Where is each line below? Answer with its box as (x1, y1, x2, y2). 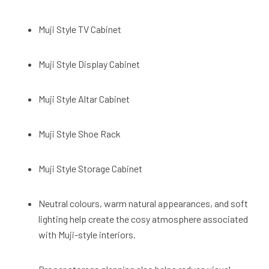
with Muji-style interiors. (38, 229, 138, 241)
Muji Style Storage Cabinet (38, 163, 146, 175)
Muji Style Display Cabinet (38, 58, 144, 70)
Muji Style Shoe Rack (38, 128, 124, 140)
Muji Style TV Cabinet (38, 23, 125, 35)
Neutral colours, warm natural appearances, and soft (38, 198, 248, 210)
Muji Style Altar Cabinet (38, 93, 133, 105)
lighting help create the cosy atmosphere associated (38, 213, 248, 225)
